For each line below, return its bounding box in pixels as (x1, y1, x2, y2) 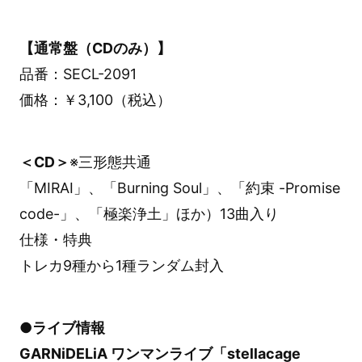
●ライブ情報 (19, 318, 105, 336)
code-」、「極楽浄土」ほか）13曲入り (19, 205, 279, 223)
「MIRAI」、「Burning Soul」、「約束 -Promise (19, 179, 340, 197)
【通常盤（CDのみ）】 (19, 40, 171, 57)
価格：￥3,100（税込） (19, 91, 171, 109)
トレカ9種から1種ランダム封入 (19, 257, 224, 275)
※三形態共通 (69, 154, 151, 171)
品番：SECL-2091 (19, 65, 137, 83)
